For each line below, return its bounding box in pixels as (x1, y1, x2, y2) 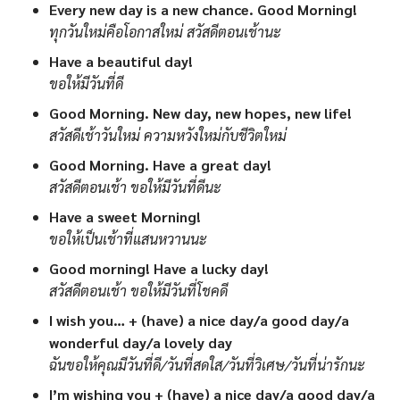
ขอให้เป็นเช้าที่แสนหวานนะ (49, 229, 207, 248)
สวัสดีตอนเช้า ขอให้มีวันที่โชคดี (49, 280, 228, 300)
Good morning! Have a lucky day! (49, 258, 269, 278)
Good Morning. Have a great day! (49, 154, 271, 174)
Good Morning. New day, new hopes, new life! (49, 103, 352, 122)
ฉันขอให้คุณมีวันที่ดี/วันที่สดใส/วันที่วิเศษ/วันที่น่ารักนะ (49, 354, 365, 374)
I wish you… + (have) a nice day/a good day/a (49, 310, 349, 329)
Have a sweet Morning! (49, 206, 201, 226)
